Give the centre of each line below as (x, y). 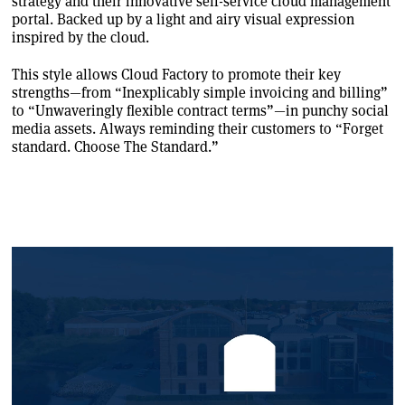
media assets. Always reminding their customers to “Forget (198, 128)
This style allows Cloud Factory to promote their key (176, 74)
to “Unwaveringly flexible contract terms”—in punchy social (200, 110)
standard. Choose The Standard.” (115, 146)
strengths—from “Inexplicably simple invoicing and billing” (200, 92)
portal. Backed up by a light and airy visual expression (183, 20)
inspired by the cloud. (80, 38)
